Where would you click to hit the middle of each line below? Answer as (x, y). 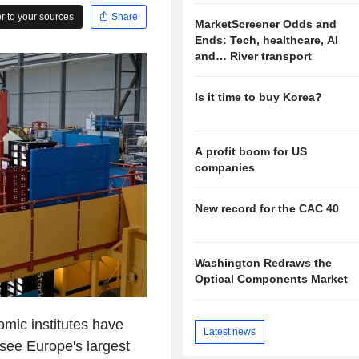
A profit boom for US (251, 152)
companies (225, 168)
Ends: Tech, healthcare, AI (267, 40)
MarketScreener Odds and (266, 24)
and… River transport (254, 56)
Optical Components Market (272, 278)
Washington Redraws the (264, 262)
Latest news (230, 331)
